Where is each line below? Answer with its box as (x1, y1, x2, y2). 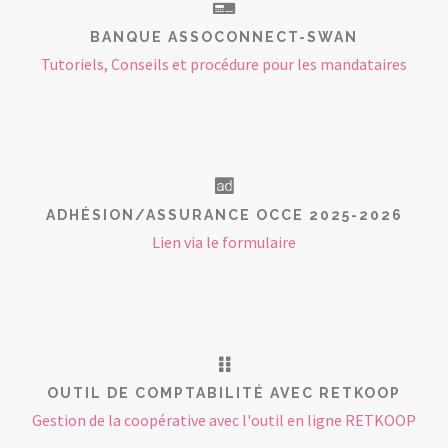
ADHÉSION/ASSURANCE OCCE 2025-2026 (45, 207, 403, 223)
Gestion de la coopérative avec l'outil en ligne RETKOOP (32, 410, 416, 430)
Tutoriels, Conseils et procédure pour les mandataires (41, 54, 407, 74)
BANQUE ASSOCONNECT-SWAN (90, 29, 358, 45)
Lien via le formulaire (152, 232, 296, 252)
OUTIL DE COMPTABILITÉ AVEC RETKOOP (47, 385, 401, 401)
